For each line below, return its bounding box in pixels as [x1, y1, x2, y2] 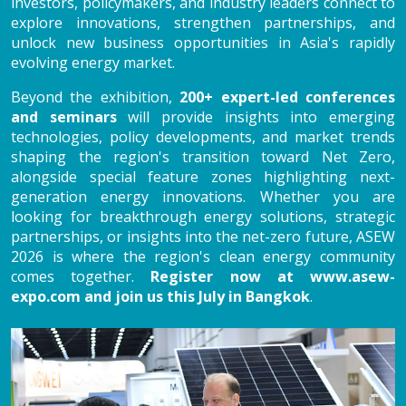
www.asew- [310, 266, 396, 286]
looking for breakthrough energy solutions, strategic [11, 206, 395, 227]
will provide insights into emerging [116, 106, 396, 127]
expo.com [11, 285, 81, 306]
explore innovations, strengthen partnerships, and [11, 12, 395, 33]
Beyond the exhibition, [11, 86, 180, 107]
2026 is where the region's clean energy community [11, 246, 395, 266]
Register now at [150, 266, 311, 286]
